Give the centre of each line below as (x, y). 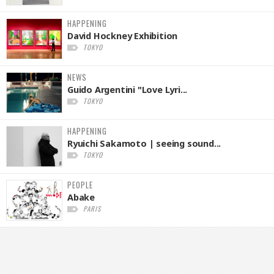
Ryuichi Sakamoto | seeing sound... (144, 143)
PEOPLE (80, 185)
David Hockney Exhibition (123, 35)
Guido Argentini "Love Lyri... (128, 89)
